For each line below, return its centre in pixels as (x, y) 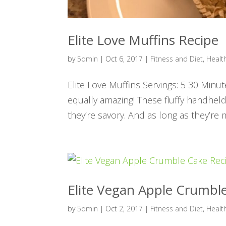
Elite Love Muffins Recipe (143, 40)
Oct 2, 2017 (124, 208)
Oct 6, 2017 (124, 59)
